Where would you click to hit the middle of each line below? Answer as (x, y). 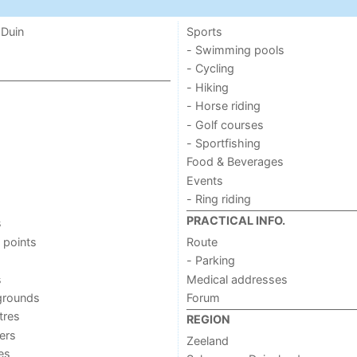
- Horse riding (223, 106)
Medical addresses (237, 279)
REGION (208, 320)
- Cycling (210, 69)
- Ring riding (218, 199)
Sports (204, 31)
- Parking (210, 261)
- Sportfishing (223, 143)
